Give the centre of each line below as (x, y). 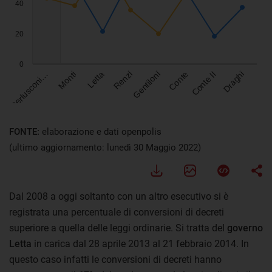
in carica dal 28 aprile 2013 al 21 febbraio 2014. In (140, 243)
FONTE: (25, 131)
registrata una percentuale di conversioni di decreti (117, 212)
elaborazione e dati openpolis (102, 131)
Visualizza (30, 114)
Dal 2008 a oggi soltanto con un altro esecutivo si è (119, 196)
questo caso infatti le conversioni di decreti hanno (115, 259)
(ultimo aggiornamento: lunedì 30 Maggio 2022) (105, 147)
